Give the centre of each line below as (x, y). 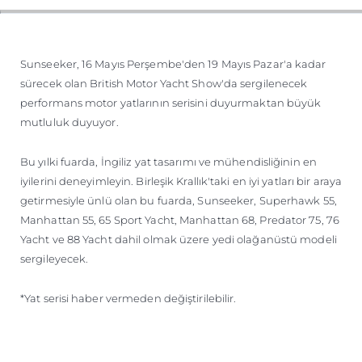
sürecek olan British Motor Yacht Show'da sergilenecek (164, 83)
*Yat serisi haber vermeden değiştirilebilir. (128, 298)
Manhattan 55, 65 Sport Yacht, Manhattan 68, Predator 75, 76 (180, 219)
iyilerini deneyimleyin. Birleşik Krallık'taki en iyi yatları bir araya (181, 181)
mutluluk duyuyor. (69, 122)
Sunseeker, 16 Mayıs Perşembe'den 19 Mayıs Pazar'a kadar (173, 63)
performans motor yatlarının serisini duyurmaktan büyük (171, 102)
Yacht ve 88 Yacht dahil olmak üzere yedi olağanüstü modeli (179, 239)
